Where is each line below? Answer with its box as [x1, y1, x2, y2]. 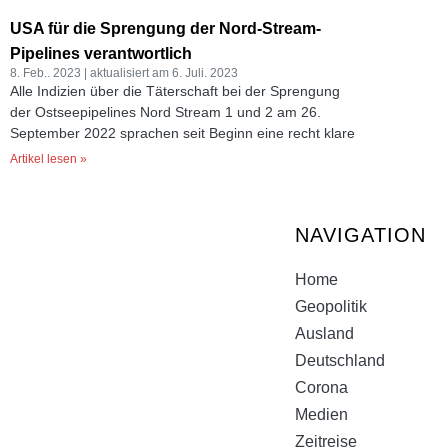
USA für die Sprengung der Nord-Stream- [10, 20, 321, 37]
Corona [295, 379, 348, 396]
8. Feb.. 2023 [10, 66, 84, 80]
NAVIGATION [295, 224, 426, 246]
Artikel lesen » [10, 152, 87, 166]
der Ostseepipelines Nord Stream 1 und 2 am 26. [10, 104, 321, 120]
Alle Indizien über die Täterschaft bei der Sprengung [10, 83, 340, 99]
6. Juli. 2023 [169, 66, 238, 80]
